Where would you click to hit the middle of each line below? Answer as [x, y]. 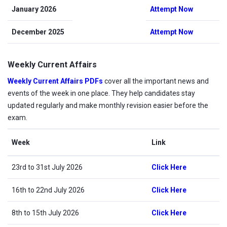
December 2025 [38, 32]
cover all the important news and [157, 81]
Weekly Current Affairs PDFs [56, 81]
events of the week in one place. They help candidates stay [101, 93]
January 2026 [34, 9]
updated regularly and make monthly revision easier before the [108, 105]
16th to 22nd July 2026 [48, 190]
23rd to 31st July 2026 [47, 167]
